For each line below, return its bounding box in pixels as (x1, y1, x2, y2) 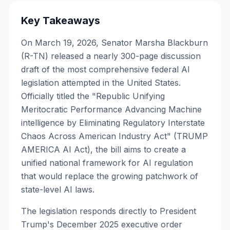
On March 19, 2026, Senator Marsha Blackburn (21, 37, 208, 48)
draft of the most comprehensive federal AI (21, 64, 190, 74)
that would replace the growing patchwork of (21, 171, 198, 181)
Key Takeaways (21, 14, 100, 27)
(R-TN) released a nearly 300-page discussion (21, 51, 201, 61)
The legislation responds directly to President (21, 206, 196, 216)
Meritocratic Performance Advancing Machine (21, 104, 202, 114)
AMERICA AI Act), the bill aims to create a (21, 144, 186, 155)
